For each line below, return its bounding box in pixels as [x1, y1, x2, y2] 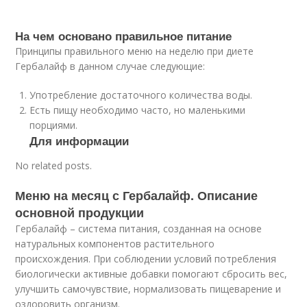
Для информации [29, 132, 130, 149]
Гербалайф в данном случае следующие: [15, 60, 206, 73]
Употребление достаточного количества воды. [29, 88, 253, 101]
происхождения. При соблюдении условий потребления [15, 252, 277, 265]
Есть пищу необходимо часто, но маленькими [29, 103, 246, 116]
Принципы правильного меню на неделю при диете [15, 45, 254, 58]
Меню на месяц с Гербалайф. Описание [15, 186, 258, 204]
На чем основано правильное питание [15, 27, 232, 44]
